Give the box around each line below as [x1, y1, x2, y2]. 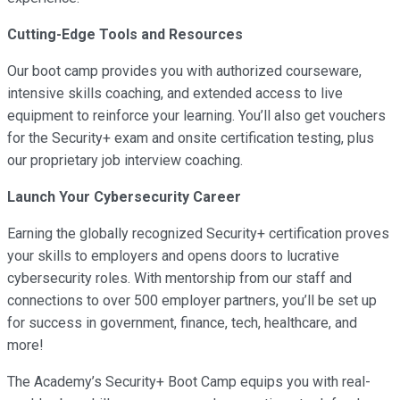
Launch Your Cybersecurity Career [7, 187, 241, 205]
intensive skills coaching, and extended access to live [7, 84, 343, 102]
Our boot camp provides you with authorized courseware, [7, 62, 362, 79]
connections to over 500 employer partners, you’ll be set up [7, 291, 377, 309]
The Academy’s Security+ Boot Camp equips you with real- [7, 372, 371, 390]
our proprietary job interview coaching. [7, 151, 243, 169]
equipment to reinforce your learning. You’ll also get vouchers [7, 106, 386, 124]
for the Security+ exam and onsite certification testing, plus [7, 129, 374, 146]
